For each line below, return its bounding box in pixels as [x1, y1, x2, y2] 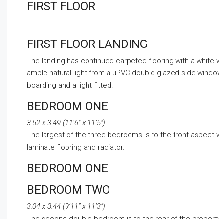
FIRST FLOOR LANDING [27, 37, 148, 51]
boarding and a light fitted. [27, 81, 113, 90]
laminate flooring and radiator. [27, 143, 125, 152]
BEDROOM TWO [27, 183, 110, 197]
